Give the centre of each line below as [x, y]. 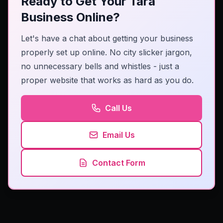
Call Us [118, 108]
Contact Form [118, 163]
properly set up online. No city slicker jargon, [107, 53]
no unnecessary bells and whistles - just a [100, 66]
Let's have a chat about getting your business [107, 39]
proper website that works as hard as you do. [107, 80]
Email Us [118, 135]
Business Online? [70, 17]
